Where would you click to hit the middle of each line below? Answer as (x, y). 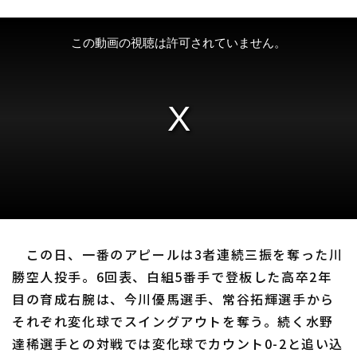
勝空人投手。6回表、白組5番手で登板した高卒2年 (172, 276)
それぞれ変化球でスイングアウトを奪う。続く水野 (173, 321)
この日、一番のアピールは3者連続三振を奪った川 (178, 254)
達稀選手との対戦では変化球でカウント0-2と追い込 (178, 343)
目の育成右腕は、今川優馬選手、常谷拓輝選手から (173, 298)
